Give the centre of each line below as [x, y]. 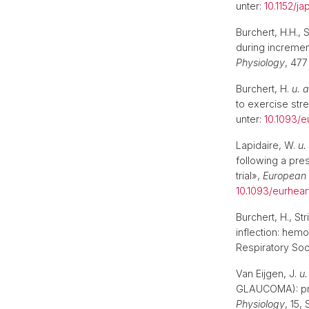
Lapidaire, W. [267, 145]
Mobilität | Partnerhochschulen [210, 12]
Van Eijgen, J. [268, 273]
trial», [249, 176]
